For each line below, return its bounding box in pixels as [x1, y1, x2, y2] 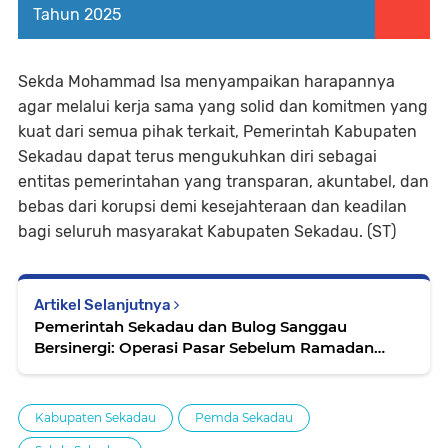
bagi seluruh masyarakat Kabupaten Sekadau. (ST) [18, 222, 400, 241]
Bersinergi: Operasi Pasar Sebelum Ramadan [34, 338, 374, 357]
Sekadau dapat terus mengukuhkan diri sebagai [18, 147, 377, 166]
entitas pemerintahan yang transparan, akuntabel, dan [18, 172, 429, 191]
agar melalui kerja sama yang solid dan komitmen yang [18, 97, 428, 116]
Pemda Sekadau [195, 410, 293, 425]
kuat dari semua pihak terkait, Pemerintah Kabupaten [18, 122, 417, 141]
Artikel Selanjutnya [34, 296, 174, 314]
